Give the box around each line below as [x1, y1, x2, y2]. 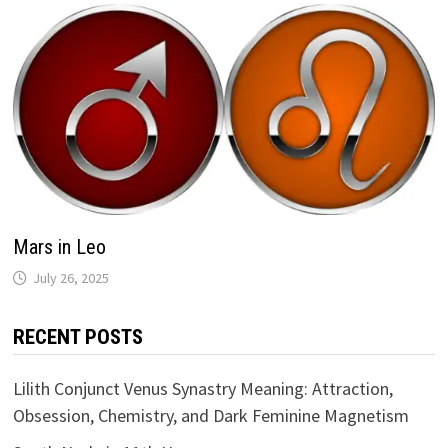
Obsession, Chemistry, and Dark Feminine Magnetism [12, 404, 409, 428]
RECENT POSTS [12, 325, 143, 350]
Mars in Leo [12, 235, 106, 260]
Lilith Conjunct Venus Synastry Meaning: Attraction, [12, 377, 393, 401]
